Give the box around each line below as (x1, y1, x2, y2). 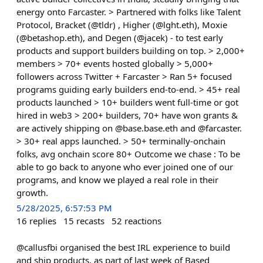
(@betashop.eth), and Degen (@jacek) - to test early (16, 32, 223, 44)
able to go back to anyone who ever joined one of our (16, 161, 233, 173)
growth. (16, 187, 48, 199)
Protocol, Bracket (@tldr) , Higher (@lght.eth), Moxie (16, 19, 227, 31)
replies (29, 215, 56, 227)
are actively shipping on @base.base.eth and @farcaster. (16, 122, 242, 134)
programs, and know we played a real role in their (16, 174, 218, 186)
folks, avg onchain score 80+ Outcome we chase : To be (16, 148, 240, 160)
